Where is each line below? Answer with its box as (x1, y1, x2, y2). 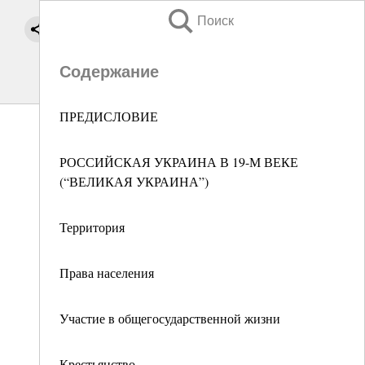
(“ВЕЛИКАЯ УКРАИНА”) (59, 173, 209, 190)
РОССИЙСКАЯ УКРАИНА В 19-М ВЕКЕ (59, 153, 298, 170)
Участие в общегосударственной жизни (59, 310, 280, 327)
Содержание (59, 63, 159, 81)
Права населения (59, 264, 154, 281)
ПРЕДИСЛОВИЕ (59, 108, 158, 125)
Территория (59, 218, 125, 235)
